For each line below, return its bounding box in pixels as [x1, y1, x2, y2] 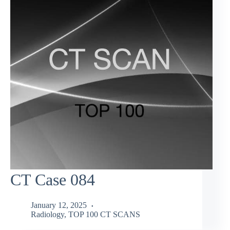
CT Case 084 [10, 170, 95, 189]
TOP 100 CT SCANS [68, 209, 140, 219]
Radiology [31, 209, 64, 219]
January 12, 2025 [31, 200, 87, 209]
